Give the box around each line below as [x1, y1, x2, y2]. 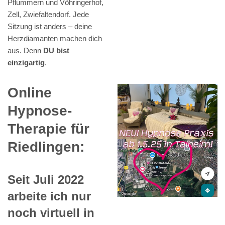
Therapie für [8, 121, 89, 137]
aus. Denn [8, 46, 43, 55]
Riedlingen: [8, 139, 84, 155]
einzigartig [8, 58, 45, 67]
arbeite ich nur [8, 189, 91, 203]
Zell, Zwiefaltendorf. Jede [8, 10, 89, 19]
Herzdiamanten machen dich [8, 34, 102, 43]
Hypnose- [8, 103, 72, 119]
